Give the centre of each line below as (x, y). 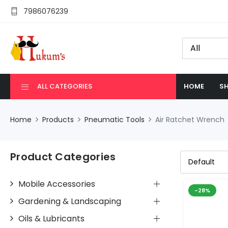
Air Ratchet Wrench (190, 119)
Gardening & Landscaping (70, 201)
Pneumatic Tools (115, 119)
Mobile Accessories (57, 184)
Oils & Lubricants (51, 218)
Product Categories (63, 156)
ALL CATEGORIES (65, 86)
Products (58, 119)
